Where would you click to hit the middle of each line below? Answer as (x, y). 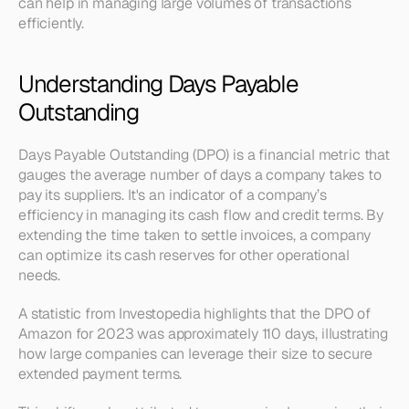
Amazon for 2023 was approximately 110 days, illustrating (204, 334)
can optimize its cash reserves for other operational (184, 255)
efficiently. (53, 23)
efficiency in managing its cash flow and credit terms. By (201, 215)
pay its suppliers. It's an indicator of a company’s (173, 195)
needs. (40, 275)
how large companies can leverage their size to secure (195, 354)
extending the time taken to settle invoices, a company (194, 235)
